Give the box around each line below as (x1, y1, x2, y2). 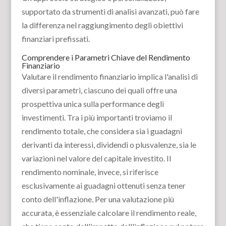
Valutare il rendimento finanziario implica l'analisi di (21, 72, 198, 81)
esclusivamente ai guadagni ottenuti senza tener (21, 181, 186, 190)
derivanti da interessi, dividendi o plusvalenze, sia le (21, 140, 196, 149)
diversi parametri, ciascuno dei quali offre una (21, 85, 177, 95)
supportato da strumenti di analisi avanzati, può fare (21, 7, 199, 16)
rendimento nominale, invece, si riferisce (21, 167, 158, 177)
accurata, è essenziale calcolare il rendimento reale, (21, 208, 196, 217)
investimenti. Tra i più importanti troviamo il (21, 112, 172, 122)
